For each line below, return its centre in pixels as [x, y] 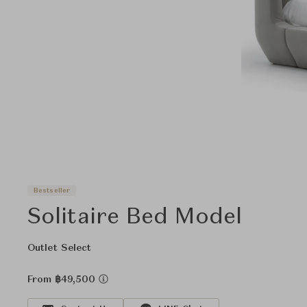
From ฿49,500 [63, 280]
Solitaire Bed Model [135, 218]
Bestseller [52, 190]
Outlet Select [60, 248]
